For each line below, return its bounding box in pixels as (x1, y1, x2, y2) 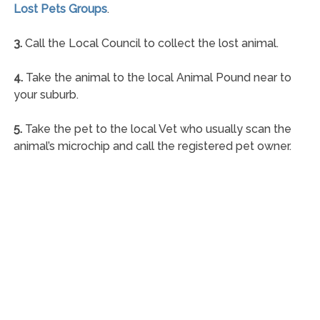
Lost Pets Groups (13, 1, 107, 16)
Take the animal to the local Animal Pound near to (22, 70, 291, 84)
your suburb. (13, 87, 79, 101)
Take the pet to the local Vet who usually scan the (21, 121, 291, 136)
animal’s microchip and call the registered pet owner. (13, 139, 291, 153)
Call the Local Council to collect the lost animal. (21, 36, 279, 50)
